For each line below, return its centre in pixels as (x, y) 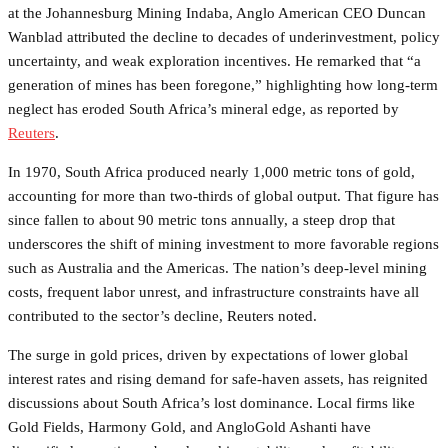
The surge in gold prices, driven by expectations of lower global (208, 354)
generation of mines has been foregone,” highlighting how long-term (223, 84)
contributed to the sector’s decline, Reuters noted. (162, 315)
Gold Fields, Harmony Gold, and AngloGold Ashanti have (189, 426)
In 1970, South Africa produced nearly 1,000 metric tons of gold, (211, 171)
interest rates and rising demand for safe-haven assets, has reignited (218, 378)
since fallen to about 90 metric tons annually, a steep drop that (201, 219)
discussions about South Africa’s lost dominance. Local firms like (211, 402)
